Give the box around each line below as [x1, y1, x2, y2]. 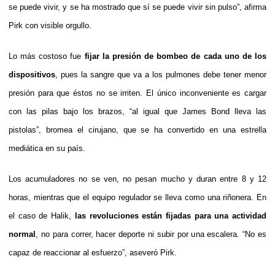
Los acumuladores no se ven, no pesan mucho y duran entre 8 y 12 [9, 174, 266, 184]
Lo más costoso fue [9, 51, 82, 61]
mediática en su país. [9, 143, 85, 153]
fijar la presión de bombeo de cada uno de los [81, 51, 267, 61]
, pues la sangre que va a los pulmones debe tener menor [55, 69, 266, 79]
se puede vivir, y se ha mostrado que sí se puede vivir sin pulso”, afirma [9, 2, 266, 12]
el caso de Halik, [9, 211, 75, 220]
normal [9, 229, 36, 239]
